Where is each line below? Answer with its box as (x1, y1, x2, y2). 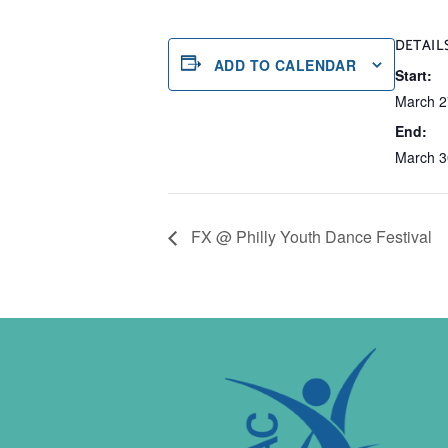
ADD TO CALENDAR (214, 54, 357, 75)
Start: (395, 65, 433, 85)
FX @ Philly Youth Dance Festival (187, 225, 432, 249)
